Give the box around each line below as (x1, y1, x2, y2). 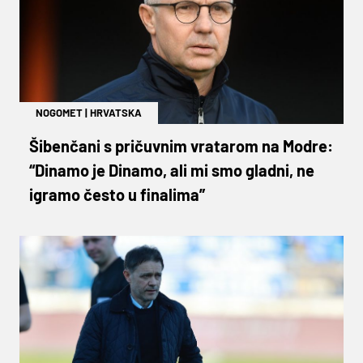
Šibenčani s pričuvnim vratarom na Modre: (29, 135, 333, 156)
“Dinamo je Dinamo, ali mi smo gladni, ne (29, 160, 314, 180)
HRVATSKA (90, 105, 142, 119)
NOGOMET (36, 105, 83, 119)
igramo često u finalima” (29, 184, 205, 204)
